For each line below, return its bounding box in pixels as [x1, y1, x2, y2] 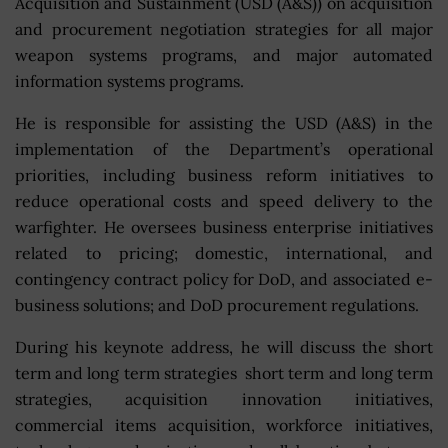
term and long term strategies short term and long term [15, 363, 433, 384]
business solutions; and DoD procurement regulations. [15, 295, 419, 316]
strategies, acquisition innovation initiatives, [15, 389, 433, 410]
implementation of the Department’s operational [15, 139, 433, 160]
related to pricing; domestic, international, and [15, 243, 433, 264]
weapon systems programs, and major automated [15, 45, 433, 66]
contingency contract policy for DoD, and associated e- [15, 269, 433, 290]
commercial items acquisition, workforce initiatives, [15, 415, 433, 436]
